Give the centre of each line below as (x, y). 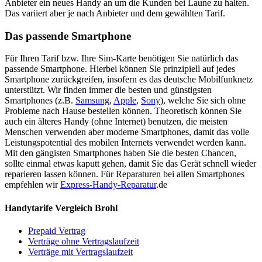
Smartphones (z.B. (40, 101)
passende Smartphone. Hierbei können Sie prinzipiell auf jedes (120, 69)
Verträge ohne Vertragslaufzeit (84, 241)
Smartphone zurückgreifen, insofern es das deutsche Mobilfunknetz (129, 80)
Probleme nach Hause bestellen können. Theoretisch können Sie (123, 111)
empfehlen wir (32, 185)
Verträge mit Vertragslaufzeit (80, 251)
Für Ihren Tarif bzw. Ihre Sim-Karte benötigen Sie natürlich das (121, 58)
